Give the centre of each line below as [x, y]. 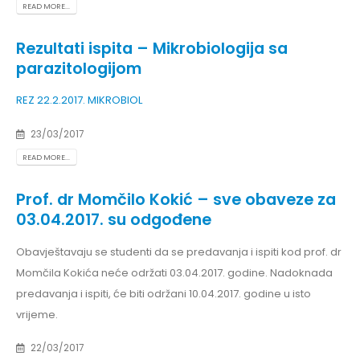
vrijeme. [37, 314]
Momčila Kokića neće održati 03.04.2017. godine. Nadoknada [174, 272]
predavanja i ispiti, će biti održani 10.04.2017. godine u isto [164, 293]
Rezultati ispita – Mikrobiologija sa [152, 48]
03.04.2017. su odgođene [114, 219]
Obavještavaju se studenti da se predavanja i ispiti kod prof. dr [179, 252]
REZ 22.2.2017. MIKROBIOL [79, 100]
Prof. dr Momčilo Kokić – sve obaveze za [176, 199]
